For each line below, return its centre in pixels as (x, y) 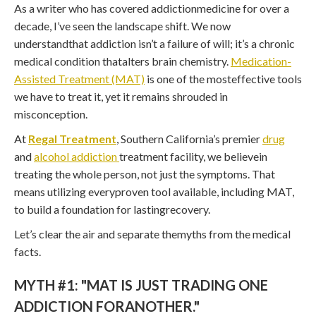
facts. (28, 251)
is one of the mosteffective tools (223, 78)
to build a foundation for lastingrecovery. (112, 209)
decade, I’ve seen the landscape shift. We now (122, 25)
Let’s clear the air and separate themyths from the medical (152, 233)
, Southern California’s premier (189, 138)
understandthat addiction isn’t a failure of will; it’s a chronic (154, 43)
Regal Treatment (72, 138)
